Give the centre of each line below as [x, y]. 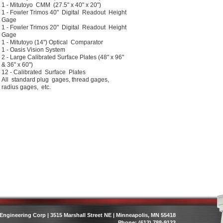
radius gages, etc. [26, 87]
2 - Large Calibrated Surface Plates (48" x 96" [63, 57]
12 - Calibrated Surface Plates [44, 72]
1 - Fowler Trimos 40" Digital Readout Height [65, 12]
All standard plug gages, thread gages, [56, 80]
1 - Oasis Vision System [33, 50]
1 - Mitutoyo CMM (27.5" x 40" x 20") [52, 5]
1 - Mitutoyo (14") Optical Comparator [52, 42]
